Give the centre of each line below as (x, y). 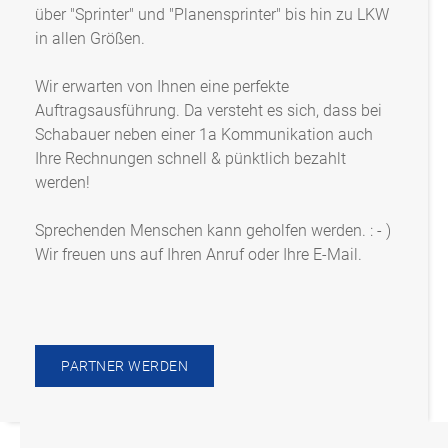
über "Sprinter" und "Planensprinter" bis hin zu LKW (212, 15)
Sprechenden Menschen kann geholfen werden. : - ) (213, 231)
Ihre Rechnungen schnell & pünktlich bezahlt (190, 159)
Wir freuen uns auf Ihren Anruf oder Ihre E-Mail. (198, 255)
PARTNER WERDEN (124, 366)
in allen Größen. (90, 39)
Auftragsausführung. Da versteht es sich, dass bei (208, 111)
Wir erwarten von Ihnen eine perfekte (162, 87)
